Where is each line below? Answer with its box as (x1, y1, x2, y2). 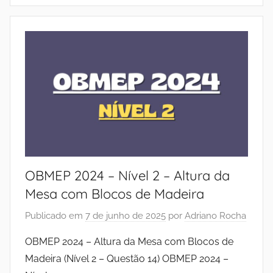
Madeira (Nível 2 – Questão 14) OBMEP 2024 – (25, 252, 229, 264)
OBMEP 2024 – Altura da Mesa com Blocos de (25, 235, 233, 247)
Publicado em (25, 210, 85, 221)
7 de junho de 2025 (85, 210, 166, 221)
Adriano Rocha (185, 210, 246, 221)
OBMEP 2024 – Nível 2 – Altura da (25, 167, 230, 185)
